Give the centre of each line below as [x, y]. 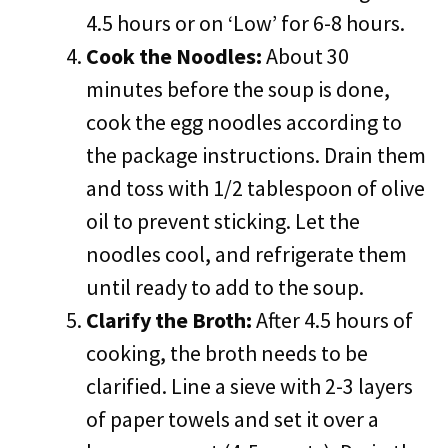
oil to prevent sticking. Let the [223, 221]
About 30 [305, 56]
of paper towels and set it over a [232, 419]
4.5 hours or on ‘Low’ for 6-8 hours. [245, 23]
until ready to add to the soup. [225, 287]
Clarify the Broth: [169, 320]
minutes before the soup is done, [238, 89]
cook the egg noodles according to [244, 122]
